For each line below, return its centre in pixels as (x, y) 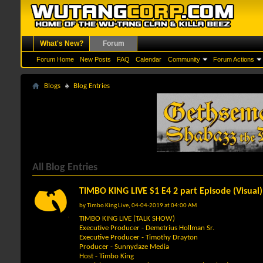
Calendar (149, 59)
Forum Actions (234, 59)
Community (184, 59)
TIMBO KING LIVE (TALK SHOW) (127, 219)
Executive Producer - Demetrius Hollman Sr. (147, 228)
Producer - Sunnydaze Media (124, 247)
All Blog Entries (65, 168)
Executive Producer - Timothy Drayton (139, 237)
